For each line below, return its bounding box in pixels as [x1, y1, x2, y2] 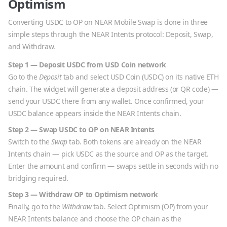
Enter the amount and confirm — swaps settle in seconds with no [8, 161, 218, 171]
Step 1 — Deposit [8, 60, 67, 69]
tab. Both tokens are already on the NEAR [67, 137, 202, 146]
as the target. [164, 149, 209, 159]
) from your [173, 202, 208, 211]
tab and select [61, 72, 110, 82]
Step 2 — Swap [8, 125, 59, 134]
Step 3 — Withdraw [8, 190, 74, 199]
